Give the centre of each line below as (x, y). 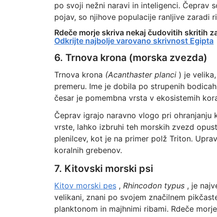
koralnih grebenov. (88, 150)
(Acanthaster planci (140, 75)
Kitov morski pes (85, 186)
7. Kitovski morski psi (103, 169)
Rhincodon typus (154, 186)
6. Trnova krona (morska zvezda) (131, 58)
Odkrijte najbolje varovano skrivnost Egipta (134, 41)
